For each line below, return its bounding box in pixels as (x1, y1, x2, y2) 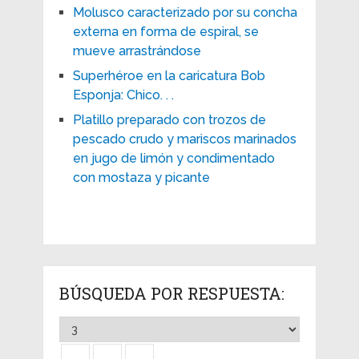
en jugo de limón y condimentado (72, 150, 275, 166)
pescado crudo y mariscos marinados (72, 131, 296, 147)
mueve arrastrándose (72, 42, 201, 58)
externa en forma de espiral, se (72, 23, 259, 39)
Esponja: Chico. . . (72, 87, 174, 103)
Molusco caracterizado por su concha (72, 4, 297, 20)
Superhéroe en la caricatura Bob (72, 67, 265, 83)
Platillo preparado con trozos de (72, 111, 266, 127)
